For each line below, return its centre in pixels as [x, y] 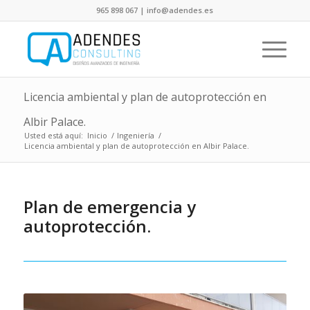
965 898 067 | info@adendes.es [155, 10]
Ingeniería [135, 135]
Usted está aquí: [53, 135]
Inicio [97, 135]
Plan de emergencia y [109, 207]
